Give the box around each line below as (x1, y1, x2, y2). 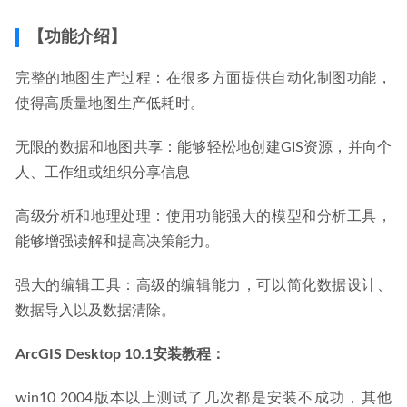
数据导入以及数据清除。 (15, 303, 175, 318)
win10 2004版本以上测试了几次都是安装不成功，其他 (15, 391, 392, 405)
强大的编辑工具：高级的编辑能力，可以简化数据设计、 (15, 278, 392, 293)
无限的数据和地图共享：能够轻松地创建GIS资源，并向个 (15, 140, 392, 154)
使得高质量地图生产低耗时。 (15, 96, 204, 111)
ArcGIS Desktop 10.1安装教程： (15, 347, 225, 362)
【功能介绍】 (28, 29, 126, 45)
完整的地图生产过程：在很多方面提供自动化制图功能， (15, 71, 392, 85)
